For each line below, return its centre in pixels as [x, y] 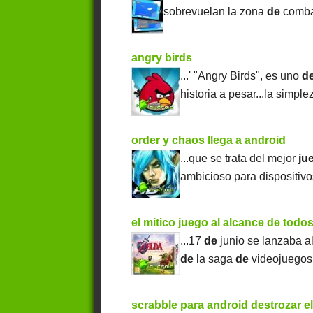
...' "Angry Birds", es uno [241, 76]
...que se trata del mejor [240, 159]
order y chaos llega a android [209, 140]
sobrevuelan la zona [216, 12]
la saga [215, 259]
